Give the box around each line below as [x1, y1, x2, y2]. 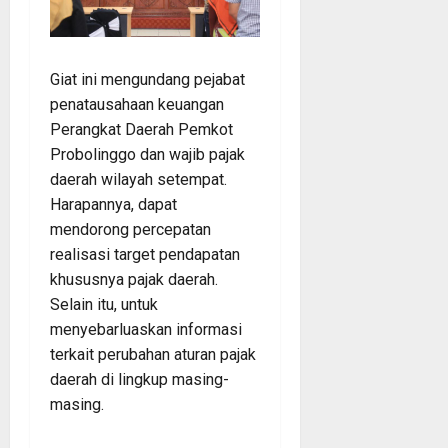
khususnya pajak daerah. [50, 269, 218, 289]
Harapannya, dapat [50, 194, 177, 214]
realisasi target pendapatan [50, 244, 240, 264]
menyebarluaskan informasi [50, 319, 242, 339]
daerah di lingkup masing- [50, 369, 229, 389]
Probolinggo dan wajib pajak [50, 144, 245, 164]
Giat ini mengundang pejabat [50, 69, 245, 89]
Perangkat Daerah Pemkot [50, 119, 233, 139]
